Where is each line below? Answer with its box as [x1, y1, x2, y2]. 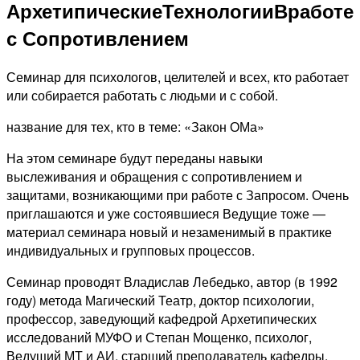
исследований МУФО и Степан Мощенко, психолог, [6, 327, 312, 346]
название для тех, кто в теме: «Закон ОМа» [6, 117, 264, 136]
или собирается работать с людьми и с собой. [6, 85, 278, 104]
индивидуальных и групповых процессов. [6, 240, 255, 260]
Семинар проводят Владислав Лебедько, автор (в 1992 [6, 272, 337, 291]
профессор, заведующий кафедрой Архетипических [6, 309, 317, 328]
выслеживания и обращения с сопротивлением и [6, 166, 302, 186]
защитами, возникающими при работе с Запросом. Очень [6, 185, 349, 204]
